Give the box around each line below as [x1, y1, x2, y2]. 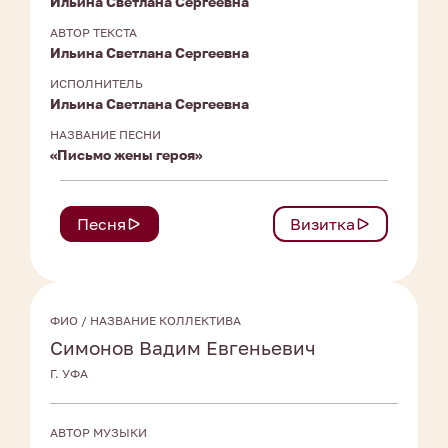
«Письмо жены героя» [50, 146, 202, 164]
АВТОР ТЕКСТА [50, 25, 137, 41]
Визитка [290, 214, 355, 235]
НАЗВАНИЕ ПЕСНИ [50, 127, 161, 143]
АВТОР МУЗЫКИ [50, 425, 147, 441]
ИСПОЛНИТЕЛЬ [50, 76, 143, 92]
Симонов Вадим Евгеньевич [50, 336, 316, 360]
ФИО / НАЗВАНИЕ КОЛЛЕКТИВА [50, 313, 241, 329]
